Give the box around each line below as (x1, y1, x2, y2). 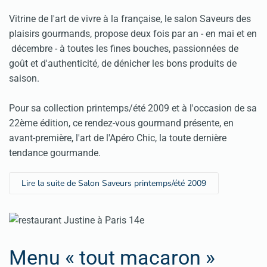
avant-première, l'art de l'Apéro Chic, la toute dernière (9, 132, 226, 144)
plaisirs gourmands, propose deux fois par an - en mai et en (9, 27, 257, 39)
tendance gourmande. (9, 147, 101, 159)
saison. (9, 72, 39, 84)
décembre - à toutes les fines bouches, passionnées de (9, 42, 238, 54)
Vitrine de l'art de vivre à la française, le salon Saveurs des (9, 13, 251, 24)
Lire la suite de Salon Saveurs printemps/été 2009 (21, 177, 206, 189)
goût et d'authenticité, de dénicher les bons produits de (9, 57, 237, 69)
